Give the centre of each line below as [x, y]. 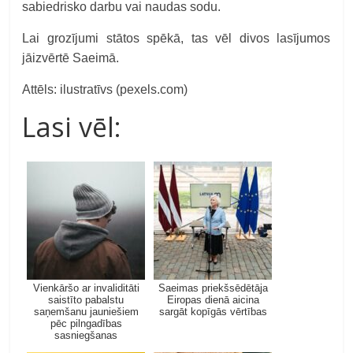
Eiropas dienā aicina [213, 300]
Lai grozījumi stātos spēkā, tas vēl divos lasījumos [176, 38]
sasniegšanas [86, 335]
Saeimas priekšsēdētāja [213, 288]
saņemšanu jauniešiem [86, 312]
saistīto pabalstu [86, 300]
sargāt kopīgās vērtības [213, 312]
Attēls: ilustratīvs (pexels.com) [105, 89]
